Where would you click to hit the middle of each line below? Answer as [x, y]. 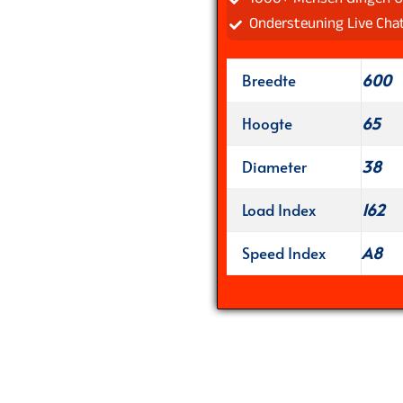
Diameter [274, 166]
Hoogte [267, 123]
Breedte [269, 80]
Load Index [278, 209]
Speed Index [283, 252]
